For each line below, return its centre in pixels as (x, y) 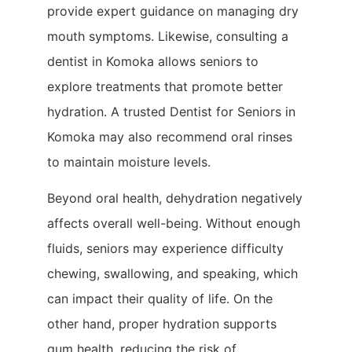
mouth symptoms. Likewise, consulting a (168, 36)
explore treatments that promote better (165, 86)
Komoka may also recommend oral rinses (170, 136)
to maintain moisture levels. (129, 161)
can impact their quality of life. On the (160, 299)
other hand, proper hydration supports (162, 324)
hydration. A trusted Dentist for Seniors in (171, 111)
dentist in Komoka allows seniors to (153, 61)
